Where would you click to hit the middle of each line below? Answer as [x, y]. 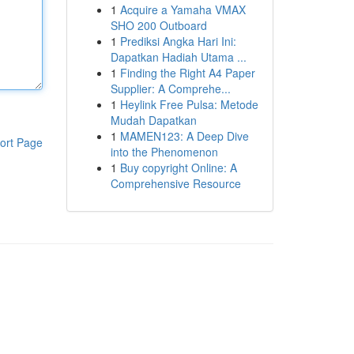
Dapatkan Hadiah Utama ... [178, 57]
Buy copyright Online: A [178, 168]
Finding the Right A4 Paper [187, 73]
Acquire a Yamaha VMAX [183, 9]
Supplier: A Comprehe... [170, 88]
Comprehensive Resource [175, 183]
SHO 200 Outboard [158, 25]
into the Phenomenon [164, 152]
